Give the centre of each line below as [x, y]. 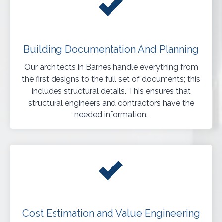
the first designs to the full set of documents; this [111, 79]
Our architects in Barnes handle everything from [111, 67]
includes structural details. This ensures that [111, 91]
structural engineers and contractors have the [111, 103]
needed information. [111, 115]
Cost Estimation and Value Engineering [111, 213]
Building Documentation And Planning [111, 49]
